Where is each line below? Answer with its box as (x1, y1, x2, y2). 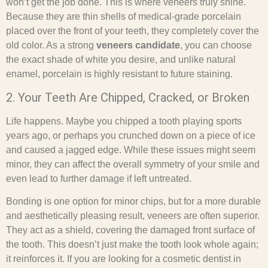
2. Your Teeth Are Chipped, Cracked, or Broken (6, 90, 249, 105)
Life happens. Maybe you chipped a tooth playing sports (6, 115, 242, 126)
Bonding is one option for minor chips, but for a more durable (6, 196, 261, 206)
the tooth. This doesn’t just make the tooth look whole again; (6, 239, 258, 249)
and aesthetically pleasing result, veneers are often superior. (6, 211, 260, 221)
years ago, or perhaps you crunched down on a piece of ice (6, 130, 255, 141)
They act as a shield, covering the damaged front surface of (6, 225, 255, 235)
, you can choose (180, 40, 252, 51)
